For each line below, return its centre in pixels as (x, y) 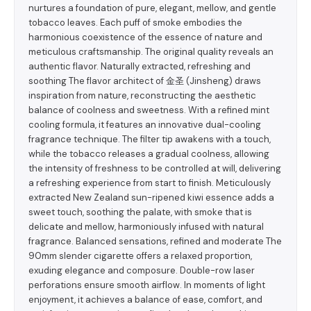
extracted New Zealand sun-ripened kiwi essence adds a (151, 197)
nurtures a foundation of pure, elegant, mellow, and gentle (152, 8)
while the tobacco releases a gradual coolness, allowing (149, 154)
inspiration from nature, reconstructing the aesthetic (142, 95)
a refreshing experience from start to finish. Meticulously (150, 183)
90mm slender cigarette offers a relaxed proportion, (140, 256)
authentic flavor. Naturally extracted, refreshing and (140, 66)
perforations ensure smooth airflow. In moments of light (147, 285)
